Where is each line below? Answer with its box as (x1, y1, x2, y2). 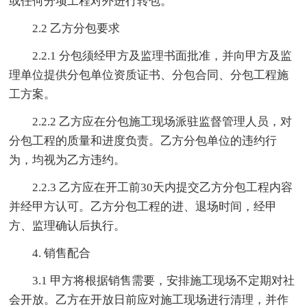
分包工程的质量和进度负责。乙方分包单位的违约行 (9, 134, 278, 148)
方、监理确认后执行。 (9, 219, 126, 233)
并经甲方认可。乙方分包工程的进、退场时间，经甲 (9, 200, 278, 214)
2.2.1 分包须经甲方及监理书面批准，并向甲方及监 (32, 49, 293, 63)
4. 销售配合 (32, 247, 91, 260)
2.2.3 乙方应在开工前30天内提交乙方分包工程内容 (32, 181, 293, 195)
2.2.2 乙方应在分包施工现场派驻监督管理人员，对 (32, 115, 293, 129)
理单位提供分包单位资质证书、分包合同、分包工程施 (9, 69, 289, 82)
